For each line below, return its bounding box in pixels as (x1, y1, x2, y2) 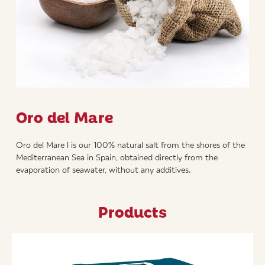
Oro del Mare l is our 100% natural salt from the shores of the (15, 140, 245, 151)
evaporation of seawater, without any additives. (15, 164, 190, 176)
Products (98, 206, 167, 221)
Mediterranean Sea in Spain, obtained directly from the (15, 152, 218, 163)
